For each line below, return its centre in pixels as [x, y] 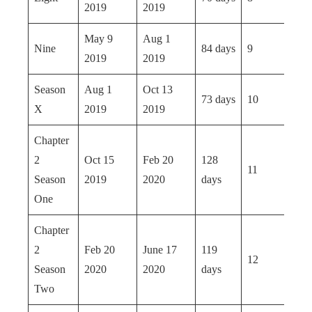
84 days [218, 48]
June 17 [160, 250]
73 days [218, 99]
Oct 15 [99, 160]
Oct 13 [158, 89]
